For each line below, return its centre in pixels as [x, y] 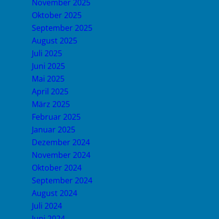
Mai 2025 [48, 79]
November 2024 [61, 155]
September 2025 [62, 28]
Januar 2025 [54, 130]
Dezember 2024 [61, 142]
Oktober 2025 [57, 15]
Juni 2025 [48, 66]
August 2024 [55, 193]
